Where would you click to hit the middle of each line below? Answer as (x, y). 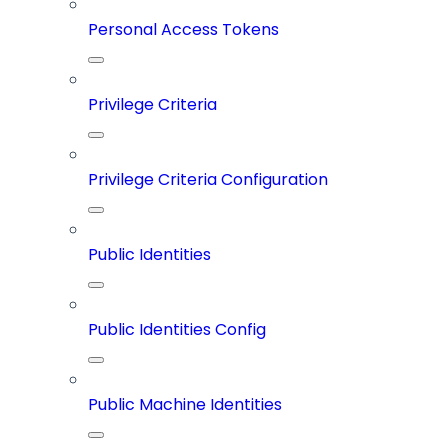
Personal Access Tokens (183, 30)
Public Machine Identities (185, 405)
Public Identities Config (177, 330)
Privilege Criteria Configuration (208, 180)
